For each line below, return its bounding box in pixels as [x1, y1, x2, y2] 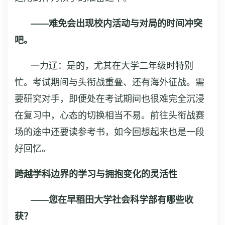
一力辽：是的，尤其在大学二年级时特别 [31, 60, 193, 71]
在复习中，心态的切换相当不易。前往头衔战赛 [15, 110, 204, 121]
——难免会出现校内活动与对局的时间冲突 [31, 18, 202, 29]
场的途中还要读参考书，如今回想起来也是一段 [15, 127, 204, 137]
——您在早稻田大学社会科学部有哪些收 [31, 194, 193, 205]
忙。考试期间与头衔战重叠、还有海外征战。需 [15, 77, 204, 87]
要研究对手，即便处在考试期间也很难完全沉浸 [15, 93, 204, 104]
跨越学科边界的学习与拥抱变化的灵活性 [15, 169, 177, 179]
